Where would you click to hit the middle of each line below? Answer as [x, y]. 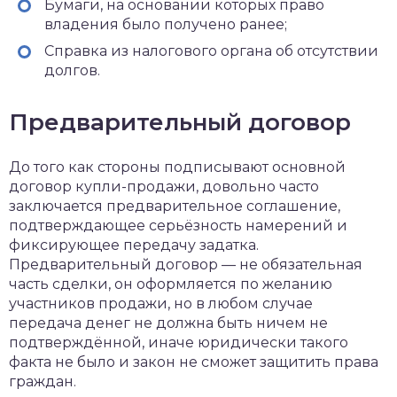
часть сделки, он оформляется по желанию [171, 284]
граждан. [43, 381]
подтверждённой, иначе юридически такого [179, 343]
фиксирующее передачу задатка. [134, 245]
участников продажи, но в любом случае [161, 304]
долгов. [72, 70]
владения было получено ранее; [166, 24]
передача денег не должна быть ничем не [168, 323]
